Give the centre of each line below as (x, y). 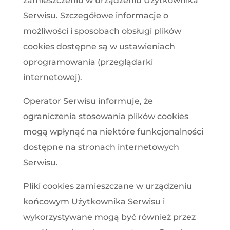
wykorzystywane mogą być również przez (109, 217)
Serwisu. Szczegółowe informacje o (95, 15)
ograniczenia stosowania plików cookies (106, 116)
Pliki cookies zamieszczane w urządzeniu (107, 186)
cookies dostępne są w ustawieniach (99, 46)
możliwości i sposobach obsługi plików (102, 31)
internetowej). (52, 77)
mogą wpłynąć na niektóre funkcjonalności (113, 131)
